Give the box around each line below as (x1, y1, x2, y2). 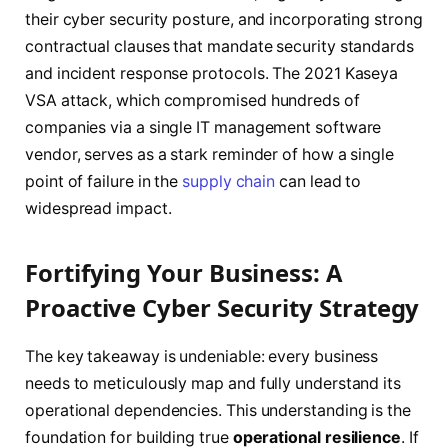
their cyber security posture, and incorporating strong (25, 10, 423, 30)
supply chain (182, 172, 276, 192)
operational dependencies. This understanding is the (25, 400, 411, 420)
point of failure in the (25, 172, 183, 192)
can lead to (275, 172, 362, 192)
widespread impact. (25, 199, 172, 219)
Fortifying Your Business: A (25, 255, 342, 289)
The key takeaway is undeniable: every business (25, 346, 379, 366)
